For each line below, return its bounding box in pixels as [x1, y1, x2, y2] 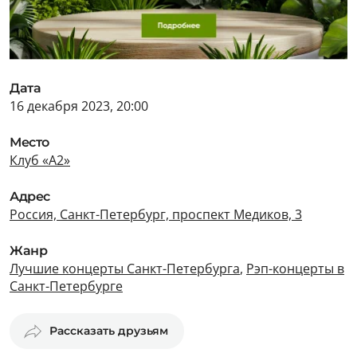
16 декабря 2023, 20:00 [10, 97, 148, 115]
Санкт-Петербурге [10, 277, 123, 295]
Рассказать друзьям [49, 324, 168, 338]
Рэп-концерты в [246, 260, 344, 277]
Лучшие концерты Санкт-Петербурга [10, 260, 240, 277]
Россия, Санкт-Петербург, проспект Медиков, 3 [10, 206, 302, 223]
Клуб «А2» [10, 151, 70, 169]
